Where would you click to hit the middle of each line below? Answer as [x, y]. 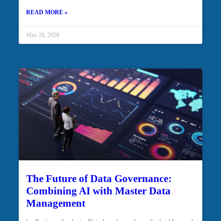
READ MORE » [47, 12]
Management [56, 203]
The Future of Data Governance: [99, 179]
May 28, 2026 [43, 35]
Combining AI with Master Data [98, 191]
